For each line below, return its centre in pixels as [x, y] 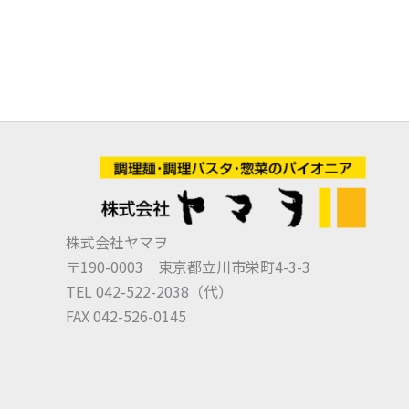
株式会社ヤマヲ [117, 241]
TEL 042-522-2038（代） [149, 291]
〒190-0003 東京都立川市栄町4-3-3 [188, 266]
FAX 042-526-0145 [126, 315]
